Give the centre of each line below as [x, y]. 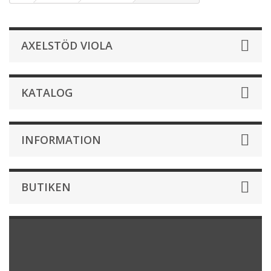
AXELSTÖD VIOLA [67, 45]
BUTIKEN [46, 187]
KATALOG [47, 93]
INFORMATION [61, 140]
